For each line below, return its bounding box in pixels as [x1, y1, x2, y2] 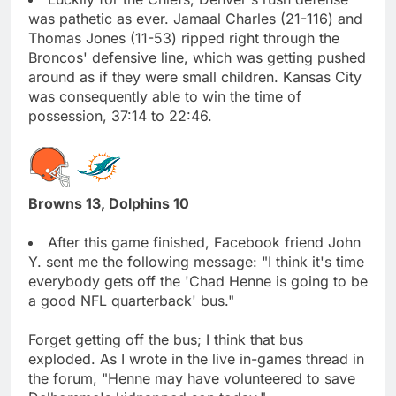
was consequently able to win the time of [28, 87, 301, 105]
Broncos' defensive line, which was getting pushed [28, 48, 366, 66]
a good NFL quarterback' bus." [28, 291, 234, 309]
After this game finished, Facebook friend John [48, 232, 361, 251]
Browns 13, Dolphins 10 [28, 194, 189, 212]
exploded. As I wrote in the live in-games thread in [28, 349, 364, 368]
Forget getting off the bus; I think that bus [28, 330, 303, 348]
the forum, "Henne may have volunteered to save [28, 369, 355, 387]
